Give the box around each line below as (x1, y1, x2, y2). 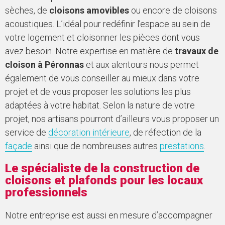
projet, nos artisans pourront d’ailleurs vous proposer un (5, 113, 219, 124)
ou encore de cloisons (129, 5, 217, 16)
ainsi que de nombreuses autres (32, 140, 160, 151)
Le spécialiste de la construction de (5, 161, 199, 176)
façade (5, 140, 32, 151)
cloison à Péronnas (5, 59, 84, 70)
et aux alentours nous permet (84, 59, 199, 70)
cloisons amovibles (49, 5, 129, 16)
